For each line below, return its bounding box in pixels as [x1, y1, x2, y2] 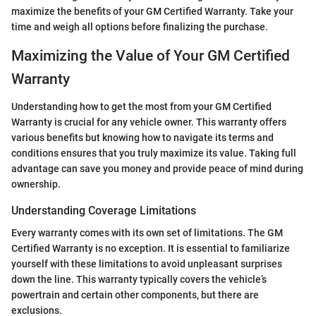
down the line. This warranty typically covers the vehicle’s [11, 273, 267, 285]
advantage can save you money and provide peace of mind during [11, 162, 303, 174]
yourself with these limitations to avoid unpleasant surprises [11, 257, 282, 269]
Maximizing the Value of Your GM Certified [11, 47, 290, 65]
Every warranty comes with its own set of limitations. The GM [11, 226, 283, 238]
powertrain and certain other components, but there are [11, 288, 259, 300]
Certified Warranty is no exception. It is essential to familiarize [11, 242, 290, 254]
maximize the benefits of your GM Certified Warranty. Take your [11, 6, 293, 18]
